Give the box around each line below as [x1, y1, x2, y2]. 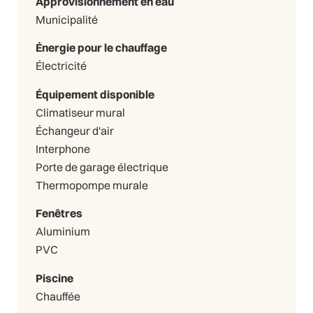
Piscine [35, 271, 73, 286]
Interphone [35, 141, 90, 156]
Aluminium [35, 224, 90, 239]
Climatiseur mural [35, 105, 125, 119]
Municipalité [35, 12, 98, 27]
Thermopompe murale [35, 177, 148, 192]
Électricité [35, 59, 87, 73]
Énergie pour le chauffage [35, 41, 167, 55]
